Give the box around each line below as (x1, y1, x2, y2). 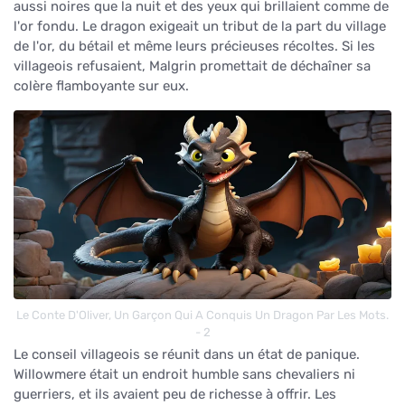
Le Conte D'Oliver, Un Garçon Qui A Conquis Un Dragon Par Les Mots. (16, 307, 389, 322)
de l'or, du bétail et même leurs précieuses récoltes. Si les (14, 37, 375, 54)
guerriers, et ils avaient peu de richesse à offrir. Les (14, 385, 336, 402)
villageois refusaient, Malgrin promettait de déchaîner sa (14, 57, 371, 74)
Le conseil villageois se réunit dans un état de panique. (14, 345, 360, 363)
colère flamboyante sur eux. (14, 77, 189, 94)
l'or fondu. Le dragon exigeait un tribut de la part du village (14, 17, 386, 34)
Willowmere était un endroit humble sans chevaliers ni (14, 365, 355, 382)
